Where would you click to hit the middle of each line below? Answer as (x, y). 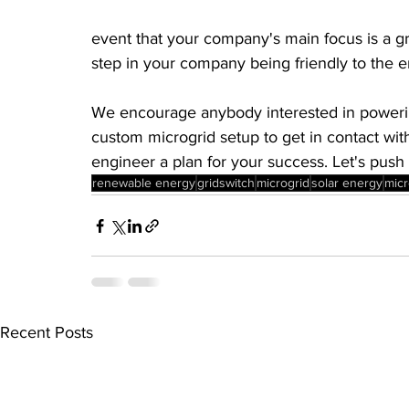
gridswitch (226, 183)
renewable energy (144, 183)
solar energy (347, 183)
